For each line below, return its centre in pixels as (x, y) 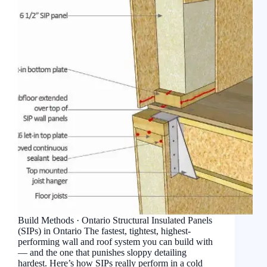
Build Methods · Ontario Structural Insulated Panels (115, 221)
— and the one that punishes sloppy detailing (102, 253)
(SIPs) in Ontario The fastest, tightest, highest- (104, 231)
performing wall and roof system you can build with (115, 242)
